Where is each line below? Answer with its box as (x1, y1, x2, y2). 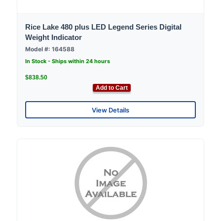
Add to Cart (96, 84, 128, 92)
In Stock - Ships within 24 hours (25, 58, 110, 65)
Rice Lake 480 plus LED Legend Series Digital (25, 23, 182, 32)
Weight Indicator (25, 33, 82, 42)
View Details (92, 106, 129, 114)
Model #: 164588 (25, 45, 74, 53)
